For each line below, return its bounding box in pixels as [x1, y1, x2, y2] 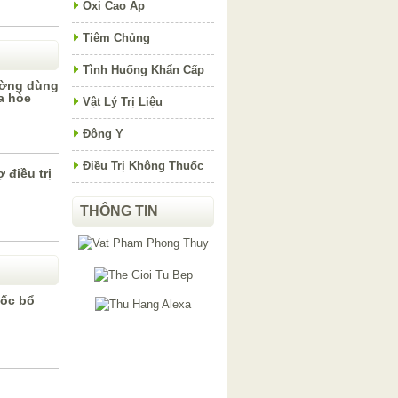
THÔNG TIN [80, 203, 158, 219]
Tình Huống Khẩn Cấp [83, 63, 204, 76]
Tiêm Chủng [83, 31, 150, 44]
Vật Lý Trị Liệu [83, 95, 163, 108]
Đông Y [83, 127, 123, 140]
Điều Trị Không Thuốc [83, 159, 203, 172]
